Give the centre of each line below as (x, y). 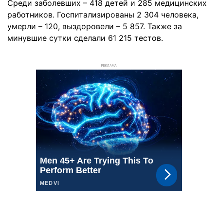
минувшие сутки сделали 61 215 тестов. (85, 38)
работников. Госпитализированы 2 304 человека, (103, 15)
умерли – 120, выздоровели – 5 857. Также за (95, 26)
